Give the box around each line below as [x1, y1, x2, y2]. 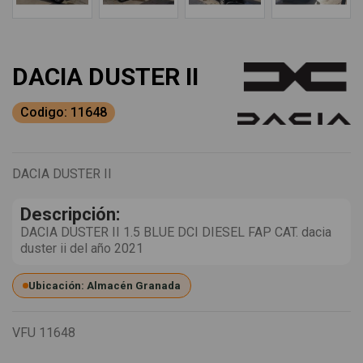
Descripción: [20, 204, 120, 225]
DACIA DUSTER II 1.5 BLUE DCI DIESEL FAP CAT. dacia [20, 224, 331, 241]
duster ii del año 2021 [20, 241, 143, 257]
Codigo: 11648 [20, 105, 107, 121]
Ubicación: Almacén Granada [28, 280, 181, 293]
